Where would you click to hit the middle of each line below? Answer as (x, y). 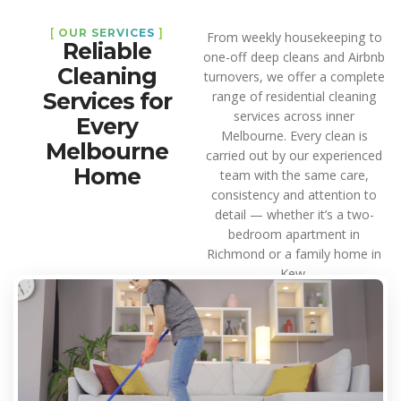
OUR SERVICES (107, 32)
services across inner (294, 115)
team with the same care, (294, 175)
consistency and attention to (294, 194)
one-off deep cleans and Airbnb (294, 56)
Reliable (107, 51)
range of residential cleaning (294, 96)
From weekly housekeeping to (294, 37)
